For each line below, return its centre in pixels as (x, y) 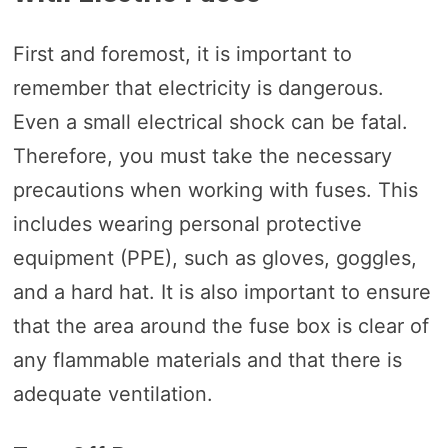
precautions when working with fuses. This (215, 189)
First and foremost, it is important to (182, 53)
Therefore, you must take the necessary (202, 155)
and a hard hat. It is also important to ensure (221, 291)
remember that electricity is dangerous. (198, 87)
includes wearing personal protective (187, 223)
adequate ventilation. (112, 393)
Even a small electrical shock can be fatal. (210, 121)
